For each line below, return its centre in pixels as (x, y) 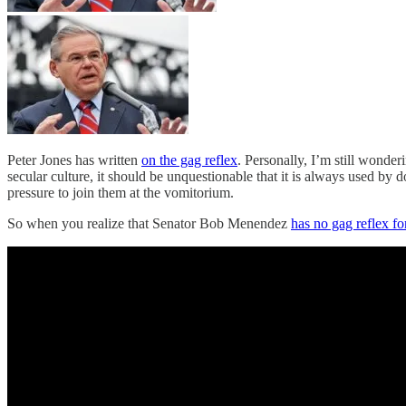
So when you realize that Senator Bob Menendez (149, 224)
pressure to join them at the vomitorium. (121, 193)
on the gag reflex (189, 160)
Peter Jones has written (74, 160)
